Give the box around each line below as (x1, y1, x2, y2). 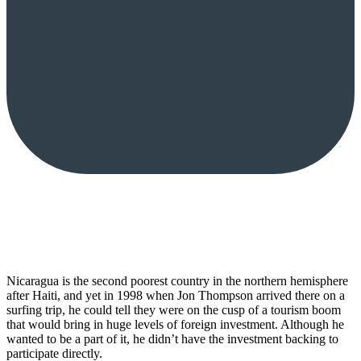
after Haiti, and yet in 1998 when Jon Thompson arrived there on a (6, 288, 345, 302)
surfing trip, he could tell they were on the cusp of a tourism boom (6, 302, 341, 317)
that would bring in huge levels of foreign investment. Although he (6, 317, 344, 331)
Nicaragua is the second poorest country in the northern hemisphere (6, 273, 348, 288)
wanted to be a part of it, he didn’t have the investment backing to (6, 331, 338, 346)
